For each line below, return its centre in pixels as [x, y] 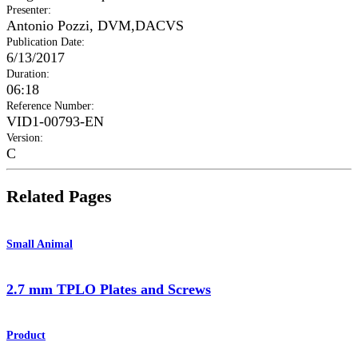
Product [26, 336]
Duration [26, 74]
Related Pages [59, 196]
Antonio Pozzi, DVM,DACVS [95, 25]
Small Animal [40, 244]
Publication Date [44, 42]
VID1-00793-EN [55, 121]
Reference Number [49, 105]
